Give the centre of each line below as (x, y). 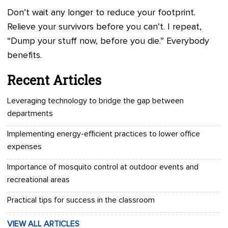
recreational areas (38, 180)
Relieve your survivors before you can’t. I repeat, (104, 27)
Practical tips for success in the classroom (81, 200)
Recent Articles (54, 80)
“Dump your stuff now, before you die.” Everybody (108, 41)
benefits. (24, 56)
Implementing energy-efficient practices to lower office (104, 134)
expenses (24, 147)
